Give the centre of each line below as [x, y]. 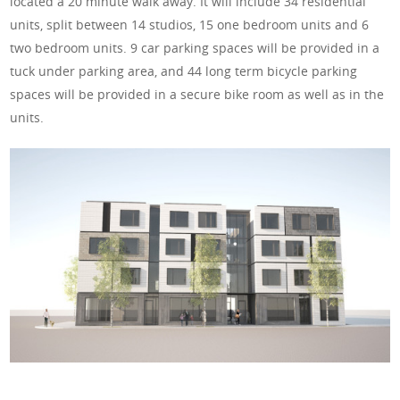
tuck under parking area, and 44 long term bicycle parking [184, 71]
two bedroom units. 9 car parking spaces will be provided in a [195, 48]
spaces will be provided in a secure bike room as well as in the [197, 95]
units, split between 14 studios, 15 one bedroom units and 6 [190, 25]
